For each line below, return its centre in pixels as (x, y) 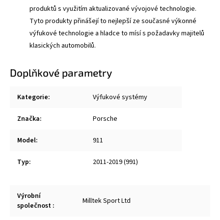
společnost (35, 206)
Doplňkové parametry (61, 72)
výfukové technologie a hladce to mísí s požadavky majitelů (117, 33)
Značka (28, 119)
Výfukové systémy (120, 97)
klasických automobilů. (63, 45)
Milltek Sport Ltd (107, 201)
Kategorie (33, 97)
